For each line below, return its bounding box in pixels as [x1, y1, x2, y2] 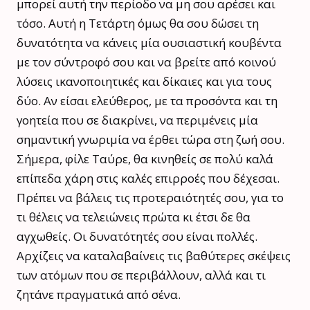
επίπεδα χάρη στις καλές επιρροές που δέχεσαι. [17, 170, 280, 186]
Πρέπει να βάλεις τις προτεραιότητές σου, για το [17, 189, 284, 206]
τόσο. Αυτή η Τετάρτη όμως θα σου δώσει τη [17, 15, 259, 31]
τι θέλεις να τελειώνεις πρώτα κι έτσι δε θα [17, 208, 250, 225]
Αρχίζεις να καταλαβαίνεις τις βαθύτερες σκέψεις [17, 247, 291, 264]
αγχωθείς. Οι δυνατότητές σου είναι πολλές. [17, 228, 257, 244]
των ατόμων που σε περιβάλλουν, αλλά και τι [17, 266, 266, 283]
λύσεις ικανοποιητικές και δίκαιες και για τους [17, 73, 272, 89]
